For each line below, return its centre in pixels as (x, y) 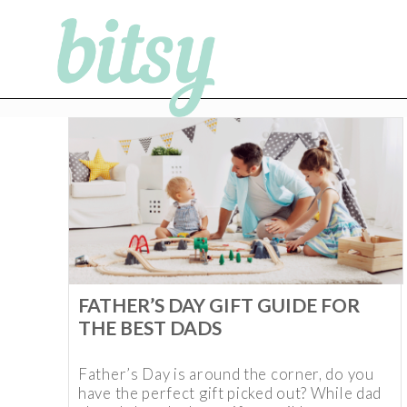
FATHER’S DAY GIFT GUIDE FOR (219, 305)
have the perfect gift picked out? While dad (230, 393)
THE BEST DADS (150, 328)
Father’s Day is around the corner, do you (226, 374)
